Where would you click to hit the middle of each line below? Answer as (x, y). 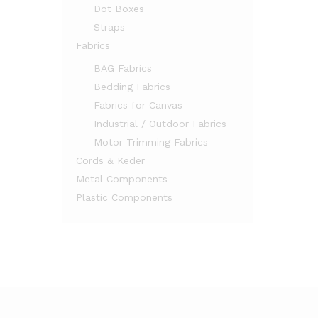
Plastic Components (124, 197)
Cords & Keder (110, 160)
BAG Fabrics (123, 68)
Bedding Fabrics (132, 87)
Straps (109, 27)
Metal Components (122, 179)
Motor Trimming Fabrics (151, 142)
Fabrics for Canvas (138, 105)
